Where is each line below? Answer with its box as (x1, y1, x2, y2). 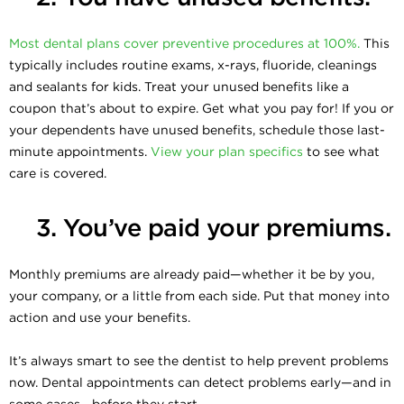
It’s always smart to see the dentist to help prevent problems (9, 352, 389, 369)
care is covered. (9, 164, 106, 181)
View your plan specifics (151, 142, 303, 160)
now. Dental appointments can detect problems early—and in (9, 373, 391, 390)
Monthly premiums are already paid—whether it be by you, (9, 265, 374, 282)
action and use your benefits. (9, 308, 190, 326)
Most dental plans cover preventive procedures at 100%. (9, 34, 360, 51)
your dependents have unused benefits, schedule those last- (9, 121, 385, 138)
